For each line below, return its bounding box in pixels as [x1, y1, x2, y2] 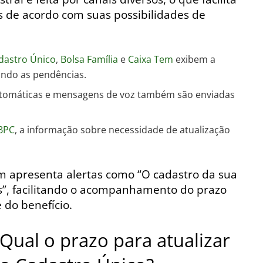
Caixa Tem [128, 53, 174, 66]
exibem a [173, 53, 216, 66]
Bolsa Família [60, 53, 119, 66]
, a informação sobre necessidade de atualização [15, 123, 231, 137]
